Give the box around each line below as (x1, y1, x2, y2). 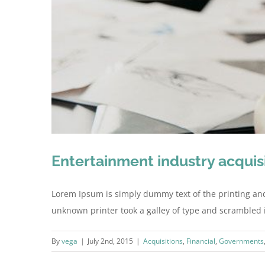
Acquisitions (143, 235, 183, 246)
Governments (219, 235, 264, 246)
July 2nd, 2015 (88, 235, 133, 246)
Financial (186, 235, 215, 246)
